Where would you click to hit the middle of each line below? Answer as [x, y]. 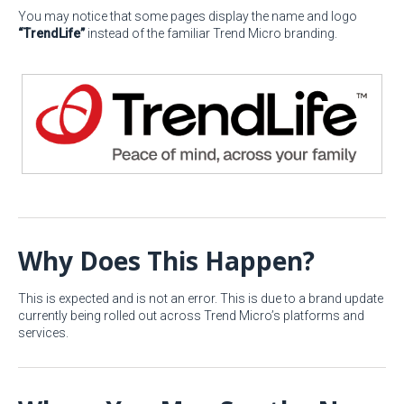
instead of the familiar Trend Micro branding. [211, 33]
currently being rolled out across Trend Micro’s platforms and [191, 316]
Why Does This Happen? [166, 261]
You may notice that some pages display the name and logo [188, 16]
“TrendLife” [51, 33]
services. [43, 333]
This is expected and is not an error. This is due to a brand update [201, 299]
